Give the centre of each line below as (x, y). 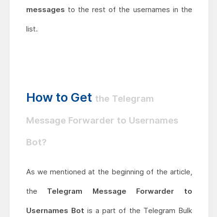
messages (45, 10)
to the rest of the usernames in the (128, 10)
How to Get (60, 97)
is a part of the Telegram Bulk (138, 211)
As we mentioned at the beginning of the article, (109, 172)
